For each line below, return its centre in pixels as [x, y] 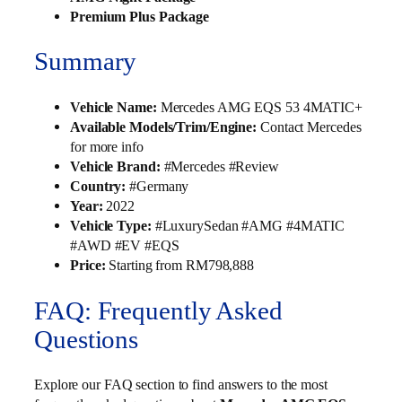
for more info [107, 147]
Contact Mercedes [309, 127]
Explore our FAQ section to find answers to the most [181, 385]
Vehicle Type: [111, 226]
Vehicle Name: [114, 108]
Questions [87, 339]
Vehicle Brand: [115, 167]
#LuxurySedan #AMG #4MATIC [248, 226]
